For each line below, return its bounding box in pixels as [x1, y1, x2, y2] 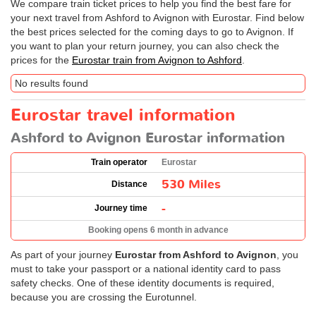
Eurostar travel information [11, 103, 236, 127]
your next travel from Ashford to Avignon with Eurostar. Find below [11, 11, 304, 23]
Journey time [95, 202, 147, 213]
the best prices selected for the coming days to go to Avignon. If [11, 25, 293, 37]
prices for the [11, 54, 72, 66]
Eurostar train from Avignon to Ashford [72, 54, 242, 66]
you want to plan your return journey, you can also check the [11, 39, 279, 51]
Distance [111, 178, 147, 189]
